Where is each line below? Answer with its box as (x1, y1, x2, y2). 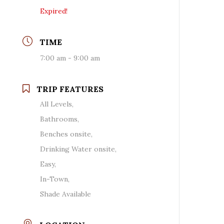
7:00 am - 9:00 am (40, 53, 100, 62)
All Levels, (40, 99, 74, 108)
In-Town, (40, 174, 70, 183)
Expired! (40, 6, 68, 15)
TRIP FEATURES (36, 83, 104, 94)
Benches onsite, (40, 129, 93, 138)
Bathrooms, (40, 114, 79, 123)
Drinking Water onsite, (40, 144, 117, 153)
